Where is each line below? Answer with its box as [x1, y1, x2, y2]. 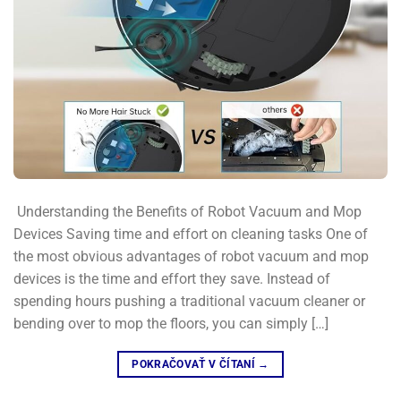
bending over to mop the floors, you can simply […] [13, 314, 328, 332]
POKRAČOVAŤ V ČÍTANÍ [132, 357, 259, 371]
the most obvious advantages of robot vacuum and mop [13, 247, 369, 265]
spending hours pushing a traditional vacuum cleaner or [13, 292, 365, 310]
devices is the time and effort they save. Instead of [13, 269, 330, 287]
